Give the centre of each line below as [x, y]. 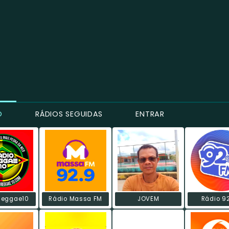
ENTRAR [149, 114]
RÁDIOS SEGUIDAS [68, 114]
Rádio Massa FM [75, 199]
